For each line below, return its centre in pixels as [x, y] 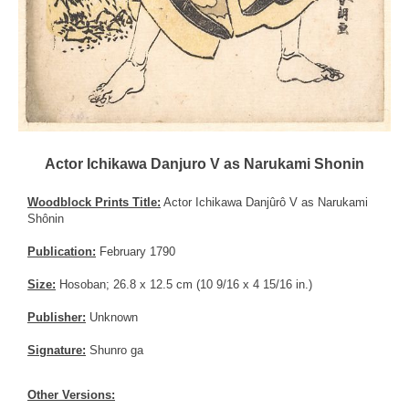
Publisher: [57, 317]
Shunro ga [115, 350]
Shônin [46, 218]
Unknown [112, 317]
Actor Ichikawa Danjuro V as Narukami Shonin [204, 163]
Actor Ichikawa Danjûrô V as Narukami [264, 202]
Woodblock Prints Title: [94, 202]
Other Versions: [71, 394]
